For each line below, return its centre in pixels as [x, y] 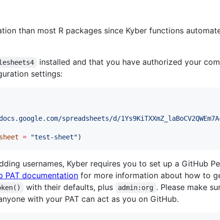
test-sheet [54, 137]
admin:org [136, 188]
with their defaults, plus [69, 187]
